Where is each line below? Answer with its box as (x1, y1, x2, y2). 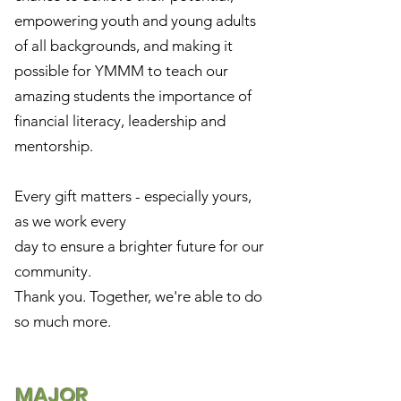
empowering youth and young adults (14, 12, 256, 30)
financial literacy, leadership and (14, 112, 226, 130)
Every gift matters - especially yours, (14, 187, 252, 205)
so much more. (14, 312, 111, 330)
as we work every (14, 212, 126, 230)
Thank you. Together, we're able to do (14, 287, 262, 305)
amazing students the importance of (14, 87, 252, 105)
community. (14, 262, 91, 280)
